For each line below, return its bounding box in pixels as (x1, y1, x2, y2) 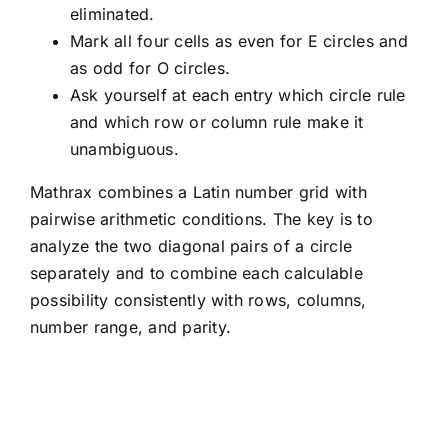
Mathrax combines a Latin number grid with (29, 182, 367, 203)
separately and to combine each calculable (29, 263, 363, 284)
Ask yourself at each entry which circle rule (69, 85, 406, 106)
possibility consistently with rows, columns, (29, 290, 367, 311)
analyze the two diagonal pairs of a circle (29, 236, 353, 257)
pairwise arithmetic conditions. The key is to (29, 209, 373, 230)
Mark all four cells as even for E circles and (69, 31, 408, 52)
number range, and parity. (29, 317, 231, 338)
